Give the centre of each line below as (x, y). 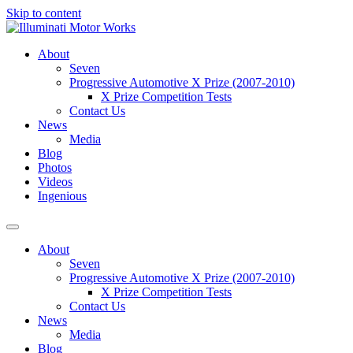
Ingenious (62, 196)
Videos (55, 182)
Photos (55, 167)
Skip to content (44, 13)
